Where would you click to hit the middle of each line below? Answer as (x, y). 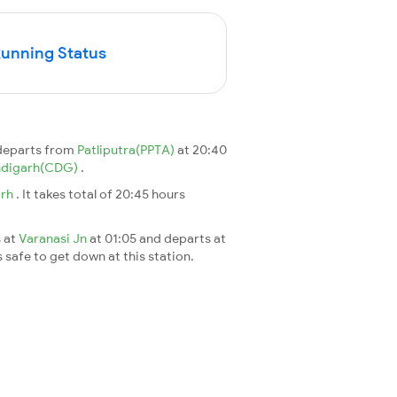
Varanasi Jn (54, 238)
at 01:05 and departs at (158, 238)
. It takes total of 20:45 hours (101, 194)
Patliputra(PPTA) (127, 149)
